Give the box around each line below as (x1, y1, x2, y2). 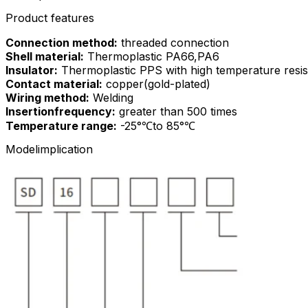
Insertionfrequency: (5, 104, 115, 118)
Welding (89, 90, 133, 104)
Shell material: (5, 49, 84, 63)
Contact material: (5, 76, 102, 91)
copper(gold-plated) (102, 76, 210, 91)
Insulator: (5, 63, 58, 77)
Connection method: (5, 35, 118, 49)
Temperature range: (5, 118, 117, 133)
